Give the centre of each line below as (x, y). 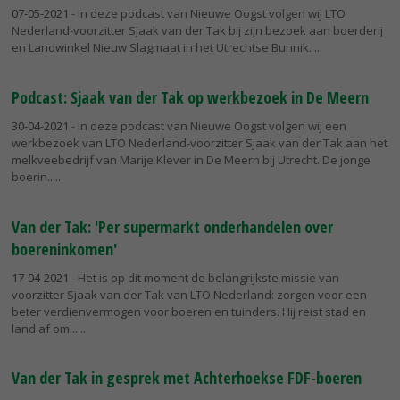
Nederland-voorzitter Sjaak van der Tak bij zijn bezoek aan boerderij (197, 31)
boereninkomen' (64, 249)
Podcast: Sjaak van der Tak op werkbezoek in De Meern (190, 97)
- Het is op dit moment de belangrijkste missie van (204, 277)
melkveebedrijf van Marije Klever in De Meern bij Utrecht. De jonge (191, 159)
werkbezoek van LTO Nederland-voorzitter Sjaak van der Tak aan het (200, 142)
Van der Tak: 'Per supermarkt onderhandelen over (172, 226)
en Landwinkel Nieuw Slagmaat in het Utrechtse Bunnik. (163, 48)
